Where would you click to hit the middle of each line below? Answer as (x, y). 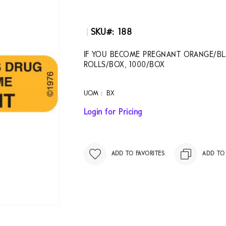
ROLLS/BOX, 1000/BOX (124, 65)
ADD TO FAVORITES (138, 154)
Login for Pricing (113, 112)
